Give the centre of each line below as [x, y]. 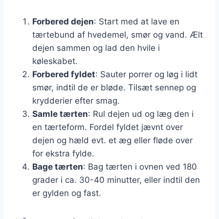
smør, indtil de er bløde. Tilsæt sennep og [114, 87]
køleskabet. [55, 61]
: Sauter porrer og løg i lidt [146, 74]
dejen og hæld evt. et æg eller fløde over [112, 140]
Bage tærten [58, 166]
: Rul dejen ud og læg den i [141, 114]
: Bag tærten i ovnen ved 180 [140, 166]
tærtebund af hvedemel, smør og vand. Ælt [118, 34]
